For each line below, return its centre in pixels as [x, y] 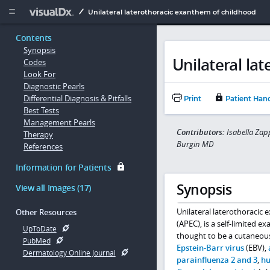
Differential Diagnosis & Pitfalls [77, 99]
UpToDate [39, 228]
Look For [39, 74]
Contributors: [201, 132]
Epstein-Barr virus [210, 247]
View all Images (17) [53, 187]
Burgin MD [195, 144]
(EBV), [256, 247]
